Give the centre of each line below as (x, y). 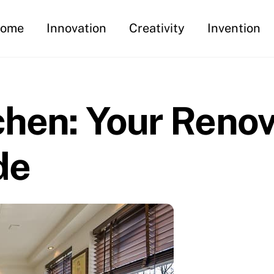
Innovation (77, 28)
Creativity (157, 28)
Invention (234, 28)
